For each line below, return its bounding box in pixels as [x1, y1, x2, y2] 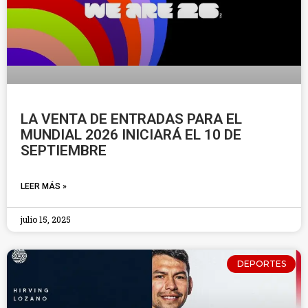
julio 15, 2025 [21, 214, 71, 225]
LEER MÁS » [21, 181, 67, 191]
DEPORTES [236, 258, 286, 269]
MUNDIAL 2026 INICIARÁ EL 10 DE [21, 126, 241, 143]
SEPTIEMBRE [21, 142, 107, 159]
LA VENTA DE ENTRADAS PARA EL [21, 111, 242, 127]
